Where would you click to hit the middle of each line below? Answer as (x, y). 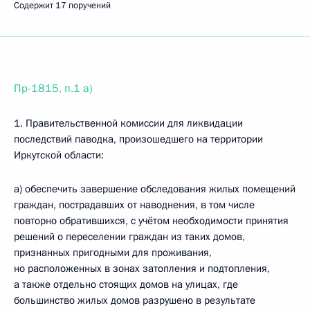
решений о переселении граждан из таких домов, (129, 237)
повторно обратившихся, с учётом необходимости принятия (151, 221)
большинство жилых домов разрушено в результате (135, 300)
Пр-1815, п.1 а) (53, 89)
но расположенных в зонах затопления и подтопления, (142, 268)
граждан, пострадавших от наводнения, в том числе (134, 205)
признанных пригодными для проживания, (113, 253)
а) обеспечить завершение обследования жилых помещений (155, 189)
